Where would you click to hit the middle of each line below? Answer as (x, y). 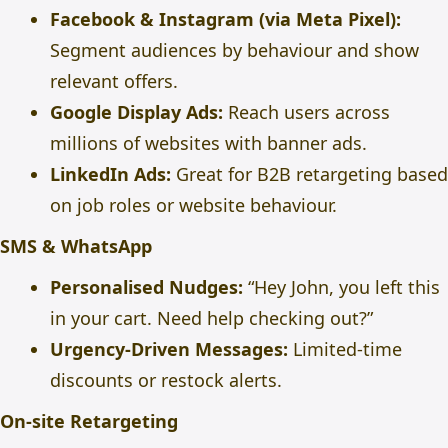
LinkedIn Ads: (110, 174)
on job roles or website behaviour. (193, 205)
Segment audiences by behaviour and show (234, 50)
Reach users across (306, 112)
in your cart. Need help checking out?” (211, 318)
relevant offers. (114, 81)
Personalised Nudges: (146, 287)
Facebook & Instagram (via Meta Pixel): (225, 19)
